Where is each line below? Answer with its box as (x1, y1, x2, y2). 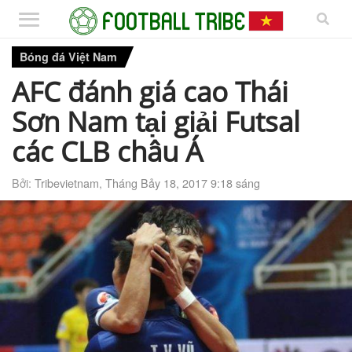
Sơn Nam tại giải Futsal (12, 101, 300, 140)
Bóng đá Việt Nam (20, 49, 117, 64)
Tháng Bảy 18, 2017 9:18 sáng (105, 174, 260, 191)
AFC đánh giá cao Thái (12, 71, 288, 110)
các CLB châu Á (12, 131, 203, 170)
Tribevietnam (35, 174, 99, 191)
